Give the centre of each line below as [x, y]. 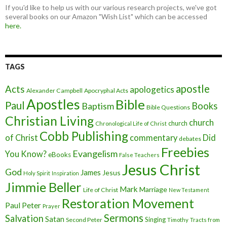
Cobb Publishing [84, 136]
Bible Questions [168, 107]
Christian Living [49, 120]
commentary [154, 137]
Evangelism [95, 153]
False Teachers [139, 155]
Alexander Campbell [54, 90]
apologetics [152, 89]
